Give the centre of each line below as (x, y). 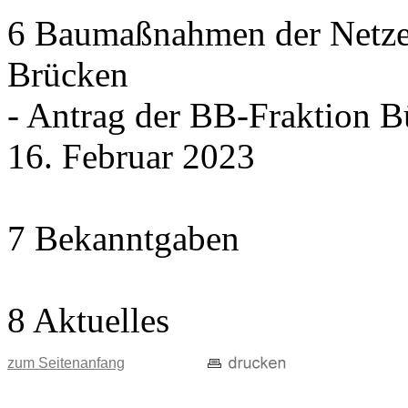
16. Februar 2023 (131, 156)
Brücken (68, 74)
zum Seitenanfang (66, 363)
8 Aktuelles (88, 320)
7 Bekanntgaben (123, 238)
